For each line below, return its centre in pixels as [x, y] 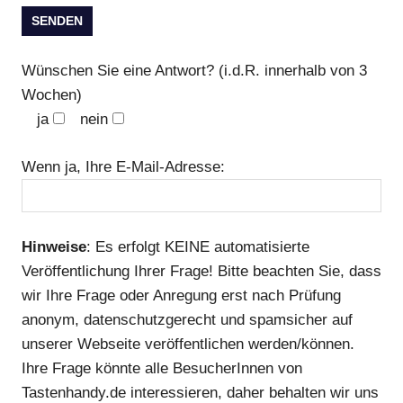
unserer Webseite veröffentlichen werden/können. [188, 345]
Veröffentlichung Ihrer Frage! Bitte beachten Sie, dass [201, 272]
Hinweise [54, 247]
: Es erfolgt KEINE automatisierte [198, 247]
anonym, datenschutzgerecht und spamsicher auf [187, 320]
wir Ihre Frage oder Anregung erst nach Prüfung [181, 296]
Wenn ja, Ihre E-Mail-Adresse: [123, 166]
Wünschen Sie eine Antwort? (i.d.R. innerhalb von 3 [194, 71]
